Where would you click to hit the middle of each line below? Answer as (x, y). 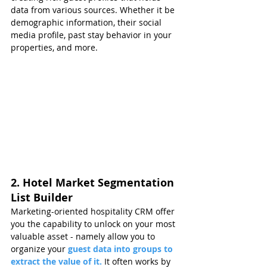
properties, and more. (54, 48)
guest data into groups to (120, 249)
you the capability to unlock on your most (94, 223)
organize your (38, 249)
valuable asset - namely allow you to (84, 236)
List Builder (42, 197)
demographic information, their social (87, 23)
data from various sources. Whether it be (94, 10)
